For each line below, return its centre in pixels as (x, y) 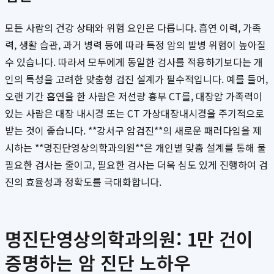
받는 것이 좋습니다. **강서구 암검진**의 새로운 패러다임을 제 (133, 131)
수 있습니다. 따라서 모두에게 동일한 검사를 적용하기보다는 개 (134, 62)
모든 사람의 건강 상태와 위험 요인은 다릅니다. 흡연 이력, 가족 (133, 28)
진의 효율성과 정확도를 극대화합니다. (83, 182)
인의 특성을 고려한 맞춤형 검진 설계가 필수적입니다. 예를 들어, (136, 79)
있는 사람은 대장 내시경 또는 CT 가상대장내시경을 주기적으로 (135, 113)
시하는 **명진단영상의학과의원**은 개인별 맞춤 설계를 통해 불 (135, 148)
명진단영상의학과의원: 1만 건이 (129, 239)
